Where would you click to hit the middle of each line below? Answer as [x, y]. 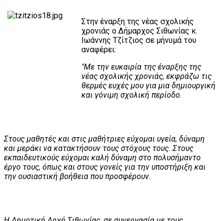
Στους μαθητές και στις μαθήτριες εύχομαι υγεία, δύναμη [104, 139]
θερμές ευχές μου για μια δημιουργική [148, 85]
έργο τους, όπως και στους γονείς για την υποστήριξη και [105, 167]
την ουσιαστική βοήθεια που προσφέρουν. [77, 176]
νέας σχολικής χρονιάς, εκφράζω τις [147, 76]
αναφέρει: [99, 49]
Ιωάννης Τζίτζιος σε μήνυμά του [139, 40]
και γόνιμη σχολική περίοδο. [132, 95]
